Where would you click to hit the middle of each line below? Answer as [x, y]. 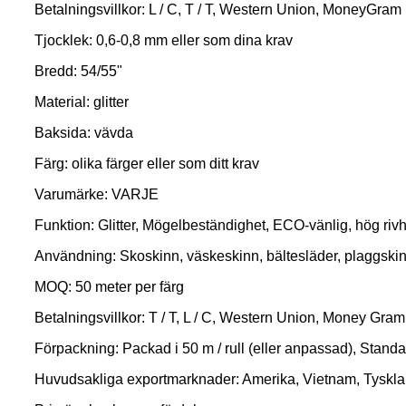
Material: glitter [82, 102]
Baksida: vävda [84, 133]
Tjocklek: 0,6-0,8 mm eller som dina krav [164, 41]
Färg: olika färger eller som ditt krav [147, 164]
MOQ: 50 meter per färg [109, 287]
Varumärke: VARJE [97, 195]
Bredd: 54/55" [78, 72]
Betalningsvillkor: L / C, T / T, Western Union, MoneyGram [218, 10]
